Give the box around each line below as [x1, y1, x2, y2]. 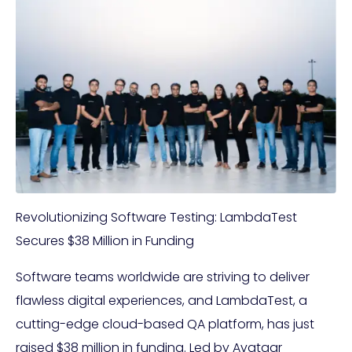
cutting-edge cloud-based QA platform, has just [16, 315, 314, 334]
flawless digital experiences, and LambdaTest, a [16, 291, 307, 310]
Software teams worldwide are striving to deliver [16, 268, 310, 287]
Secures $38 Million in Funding [16, 232, 194, 251]
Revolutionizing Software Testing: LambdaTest [16, 208, 297, 227]
